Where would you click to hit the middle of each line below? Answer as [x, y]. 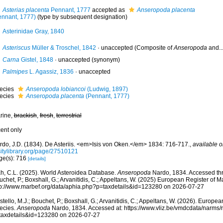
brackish [25, 115]
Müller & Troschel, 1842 [63, 48]
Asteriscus [16, 48]
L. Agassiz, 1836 [51, 72]
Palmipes [15, 72]
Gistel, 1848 [36, 60]
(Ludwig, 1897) [107, 89]
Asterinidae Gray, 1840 [33, 31]
